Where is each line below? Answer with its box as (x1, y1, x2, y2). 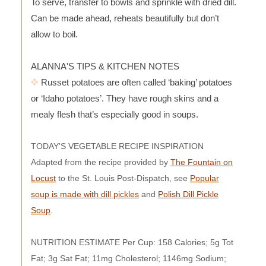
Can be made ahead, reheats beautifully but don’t (31, 12, 219, 23)
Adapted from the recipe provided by (31, 157, 170, 167)
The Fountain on (170, 157, 233, 167)
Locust (31, 173, 56, 183)
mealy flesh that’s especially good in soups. (31, 109, 198, 119)
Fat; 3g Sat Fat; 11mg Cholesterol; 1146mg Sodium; (31, 253, 226, 263)
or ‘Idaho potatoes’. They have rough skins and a (31, 93, 218, 103)
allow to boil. (31, 28, 78, 39)
